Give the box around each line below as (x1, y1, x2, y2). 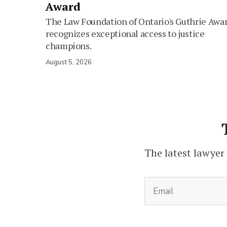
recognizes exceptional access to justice (46, 27, 205, 40)
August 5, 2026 (46, 58, 92, 67)
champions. (46, 40, 92, 52)
